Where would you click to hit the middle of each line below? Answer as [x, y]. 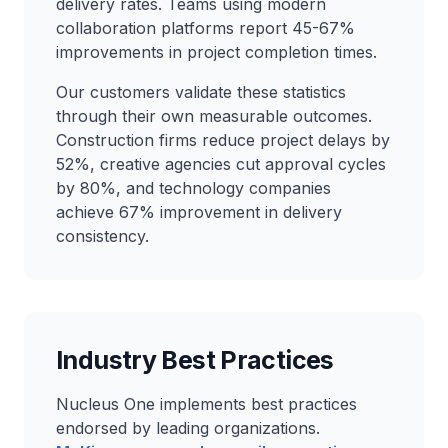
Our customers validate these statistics [201, 92]
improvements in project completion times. [216, 52]
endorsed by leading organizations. [188, 428]
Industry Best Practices [195, 360]
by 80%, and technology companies [193, 188]
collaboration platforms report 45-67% [205, 28]
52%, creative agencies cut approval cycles [221, 164]
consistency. [102, 236]
